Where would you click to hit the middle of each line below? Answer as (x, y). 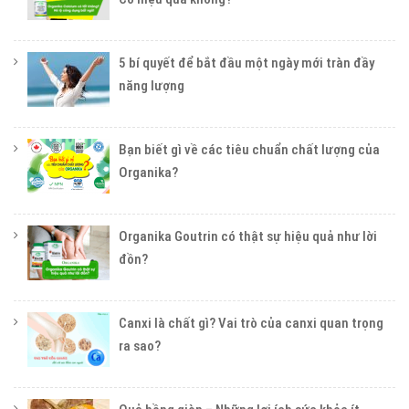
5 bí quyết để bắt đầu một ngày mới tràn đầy (246, 63)
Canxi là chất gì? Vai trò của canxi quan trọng (251, 323)
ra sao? (140, 346)
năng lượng (152, 85)
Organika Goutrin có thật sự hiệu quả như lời (248, 236)
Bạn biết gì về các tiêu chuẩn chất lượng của (249, 149)
